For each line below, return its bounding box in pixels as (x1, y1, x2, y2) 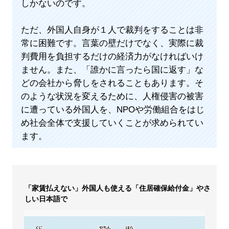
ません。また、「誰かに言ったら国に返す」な (20, 65, 203, 75)
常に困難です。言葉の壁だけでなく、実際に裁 (20, 38, 203, 49)
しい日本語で (24, 194, 67, 203)
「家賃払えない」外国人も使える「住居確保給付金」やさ (24, 184, 211, 192)
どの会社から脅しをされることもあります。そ (20, 78, 203, 88)
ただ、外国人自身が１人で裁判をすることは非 (20, 25, 203, 35)
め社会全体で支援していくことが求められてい (20, 118, 203, 128)
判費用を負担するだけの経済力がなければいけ (20, 52, 203, 62)
